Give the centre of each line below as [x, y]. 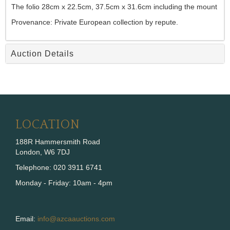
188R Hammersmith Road [58, 142]
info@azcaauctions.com [76, 219]
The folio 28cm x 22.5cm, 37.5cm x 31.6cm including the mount [114, 7]
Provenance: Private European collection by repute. [95, 22]
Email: [26, 219]
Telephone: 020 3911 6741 [59, 168]
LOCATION [48, 125]
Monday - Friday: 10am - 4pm [64, 183]
